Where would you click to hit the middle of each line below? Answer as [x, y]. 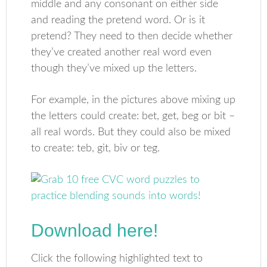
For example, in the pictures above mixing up [133, 100]
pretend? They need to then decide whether [132, 36]
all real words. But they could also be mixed [131, 132]
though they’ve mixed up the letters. [114, 69]
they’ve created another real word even [122, 52]
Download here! [95, 230]
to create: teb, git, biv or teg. [96, 148]
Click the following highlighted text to [117, 259]
